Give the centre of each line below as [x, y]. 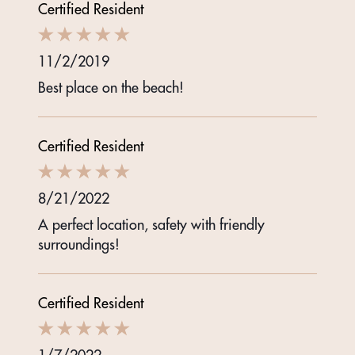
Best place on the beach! [111, 88]
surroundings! [79, 245]
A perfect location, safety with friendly [151, 225]
